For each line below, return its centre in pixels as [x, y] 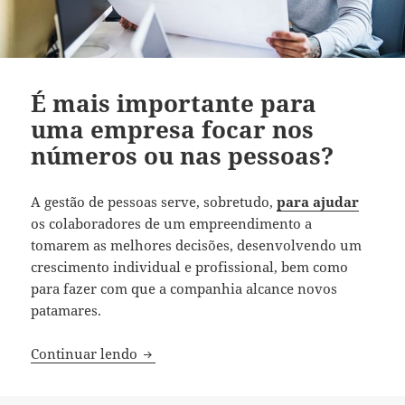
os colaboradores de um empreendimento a [172, 224]
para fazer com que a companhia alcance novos [184, 289]
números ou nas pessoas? [183, 156]
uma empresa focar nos [173, 130]
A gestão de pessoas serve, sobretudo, [154, 202]
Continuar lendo [86, 354]
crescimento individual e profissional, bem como [190, 267]
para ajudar [318, 202]
